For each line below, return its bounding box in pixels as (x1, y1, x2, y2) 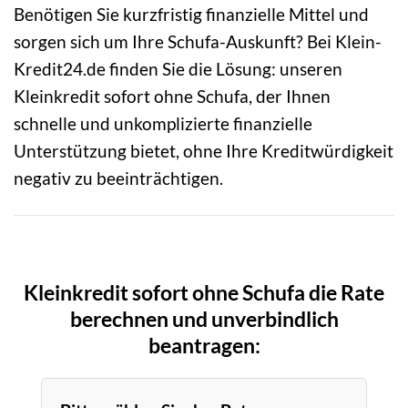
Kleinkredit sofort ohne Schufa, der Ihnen (14, 85, 331, 107)
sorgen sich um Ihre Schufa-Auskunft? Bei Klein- (14, 30, 382, 52)
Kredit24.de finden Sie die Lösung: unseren (14, 57, 342, 79)
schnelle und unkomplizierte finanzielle (14, 112, 312, 134)
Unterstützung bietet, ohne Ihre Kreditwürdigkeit (14, 139, 393, 161)
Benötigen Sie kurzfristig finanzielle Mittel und (14, 3, 369, 25)
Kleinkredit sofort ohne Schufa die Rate (24, 279, 384, 305)
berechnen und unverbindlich (69, 305, 339, 331)
